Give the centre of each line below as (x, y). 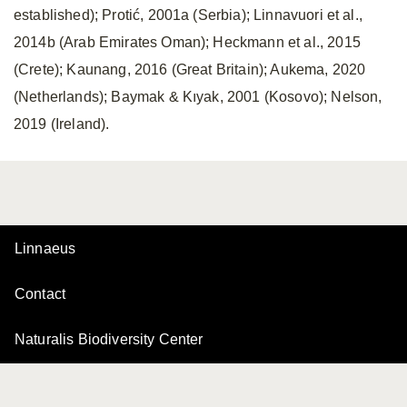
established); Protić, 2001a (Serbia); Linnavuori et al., (188, 15)
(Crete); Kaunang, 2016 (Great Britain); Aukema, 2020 (190, 69)
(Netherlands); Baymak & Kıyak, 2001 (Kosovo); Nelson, (198, 97)
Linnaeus (45, 248)
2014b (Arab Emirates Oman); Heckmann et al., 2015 (187, 42)
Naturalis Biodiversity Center (109, 339)
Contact (40, 294)
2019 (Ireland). (62, 124)
